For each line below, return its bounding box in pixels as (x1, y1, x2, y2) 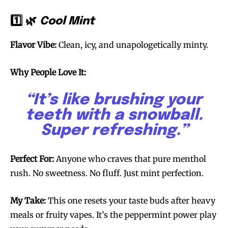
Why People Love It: (10, 67, 86, 78)
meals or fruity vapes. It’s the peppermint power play (10, 210, 216, 220)
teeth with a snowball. (25, 107, 203, 124)
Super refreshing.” (40, 123, 188, 139)
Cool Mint (40, 16, 95, 27)
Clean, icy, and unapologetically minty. (56, 40, 208, 50)
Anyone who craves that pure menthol (54, 154, 206, 164)
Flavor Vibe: (10, 40, 56, 50)
